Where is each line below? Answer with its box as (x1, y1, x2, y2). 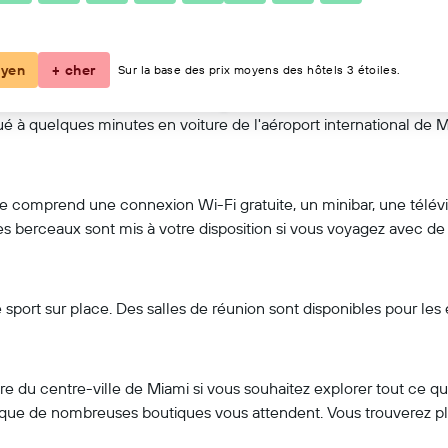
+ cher (52, 61, 96, 79)
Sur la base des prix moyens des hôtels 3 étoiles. (118, 62, 401, 77)
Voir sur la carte (182, 45, 286, 63)
